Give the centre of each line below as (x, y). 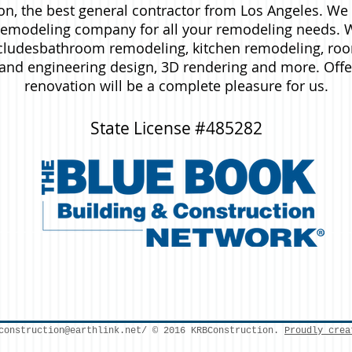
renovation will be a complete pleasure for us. (176, 86)
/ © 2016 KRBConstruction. (213, 331)
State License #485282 (176, 128)
